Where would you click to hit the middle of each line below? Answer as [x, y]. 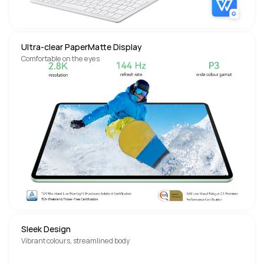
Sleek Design [46, 229]
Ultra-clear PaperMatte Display [82, 47]
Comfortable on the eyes [60, 59]
